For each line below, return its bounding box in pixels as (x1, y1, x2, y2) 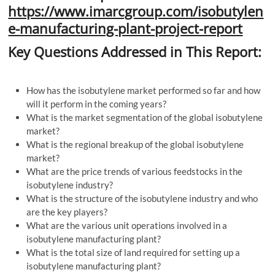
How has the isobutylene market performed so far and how (26, 85, 261, 96)
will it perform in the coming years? (26, 98, 167, 110)
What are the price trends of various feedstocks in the (26, 166, 243, 177)
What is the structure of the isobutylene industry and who (26, 193, 258, 204)
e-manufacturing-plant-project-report (8, 19, 243, 38)
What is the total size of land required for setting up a (26, 247, 241, 258)
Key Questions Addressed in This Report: (8, 42, 262, 61)
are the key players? (26, 206, 108, 218)
